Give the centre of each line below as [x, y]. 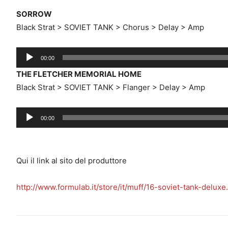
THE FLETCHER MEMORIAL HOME [79, 74]
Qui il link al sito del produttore [72, 160]
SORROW [34, 14]
